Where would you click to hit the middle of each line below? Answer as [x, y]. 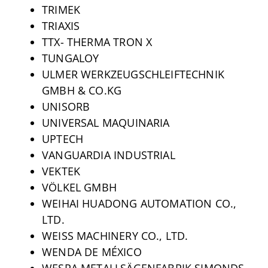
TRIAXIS [61, 25]
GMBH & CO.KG [82, 90]
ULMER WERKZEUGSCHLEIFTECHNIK [133, 74]
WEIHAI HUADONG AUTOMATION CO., [139, 203]
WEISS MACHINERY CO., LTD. [115, 235]
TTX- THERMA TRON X [97, 42]
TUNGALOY [70, 58]
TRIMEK [61, 9]
